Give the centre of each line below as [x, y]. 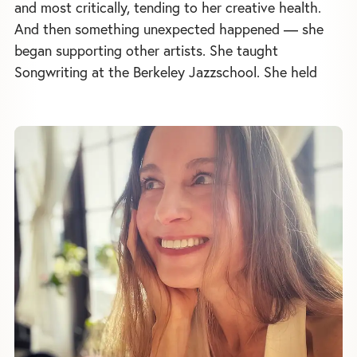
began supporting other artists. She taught [146, 51]
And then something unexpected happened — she [169, 29]
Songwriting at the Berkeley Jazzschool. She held [166, 72]
